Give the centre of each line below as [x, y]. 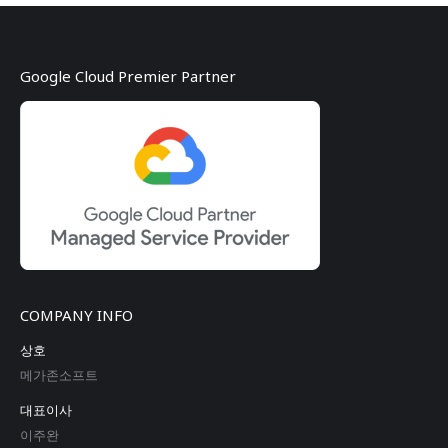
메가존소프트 [59, 374]
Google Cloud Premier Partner [128, 76]
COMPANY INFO [76, 314]
